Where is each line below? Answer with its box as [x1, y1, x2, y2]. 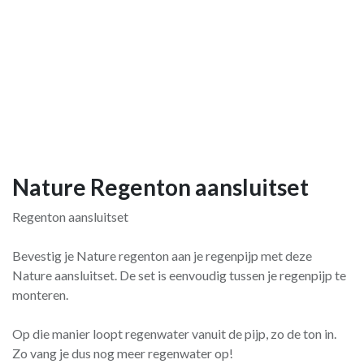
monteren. [12, 287, 68, 302]
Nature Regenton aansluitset [12, 173, 309, 201]
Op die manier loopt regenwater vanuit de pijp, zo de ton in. [12, 326, 336, 341]
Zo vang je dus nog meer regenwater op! [12, 345, 233, 361]
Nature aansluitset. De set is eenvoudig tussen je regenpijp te [12, 267, 346, 283]
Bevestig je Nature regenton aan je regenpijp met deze [12, 248, 312, 263]
